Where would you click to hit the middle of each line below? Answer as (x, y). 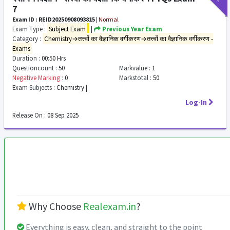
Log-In (196, 102)
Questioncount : (35, 68)
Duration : (26, 58)
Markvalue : (135, 68)
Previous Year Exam (132, 29)
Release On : (29, 115)
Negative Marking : (38, 78)
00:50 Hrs (53, 58)
